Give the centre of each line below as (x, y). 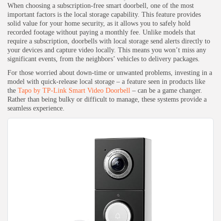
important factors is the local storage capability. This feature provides (104, 14)
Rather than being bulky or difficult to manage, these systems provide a (107, 99)
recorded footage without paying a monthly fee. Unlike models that (101, 32)
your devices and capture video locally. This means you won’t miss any (107, 50)
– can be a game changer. (166, 90)
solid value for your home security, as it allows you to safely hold (99, 23)
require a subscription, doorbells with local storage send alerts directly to (109, 41)
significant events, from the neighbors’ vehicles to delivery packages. (104, 59)
